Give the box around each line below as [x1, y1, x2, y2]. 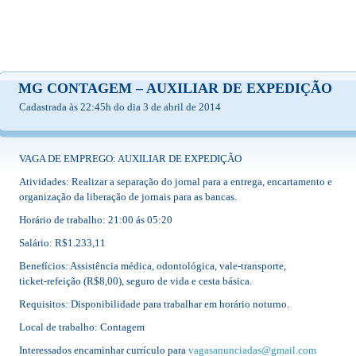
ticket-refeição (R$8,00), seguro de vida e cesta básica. [19, 275, 252, 287]
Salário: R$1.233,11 [19, 237, 106, 249]
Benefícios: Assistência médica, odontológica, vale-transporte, [19, 260, 286, 272]
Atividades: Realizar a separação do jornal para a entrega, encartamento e [19, 176, 332, 188]
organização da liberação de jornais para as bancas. [19, 191, 237, 203]
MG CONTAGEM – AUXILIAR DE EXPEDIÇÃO [18, 80, 332, 96]
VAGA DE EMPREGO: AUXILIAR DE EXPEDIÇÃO [19, 153, 242, 164]
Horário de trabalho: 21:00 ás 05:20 [19, 214, 172, 226]
